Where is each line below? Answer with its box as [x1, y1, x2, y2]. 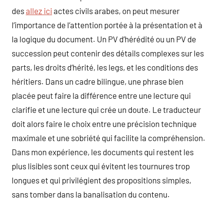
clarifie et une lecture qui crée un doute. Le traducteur [12, 105, 201, 114]
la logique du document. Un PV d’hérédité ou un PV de [12, 34, 196, 44]
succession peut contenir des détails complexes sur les [12, 48, 204, 58]
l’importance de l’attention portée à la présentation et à [12, 20, 202, 30]
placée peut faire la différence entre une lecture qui [12, 91, 191, 100]
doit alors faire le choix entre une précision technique [12, 119, 197, 128]
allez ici [26, 6, 52, 16]
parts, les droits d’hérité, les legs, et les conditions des [12, 62, 198, 72]
